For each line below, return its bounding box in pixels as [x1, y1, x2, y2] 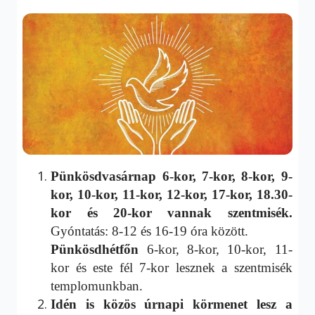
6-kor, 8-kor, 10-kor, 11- [146, 242, 292, 257]
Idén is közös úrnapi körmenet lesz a [51, 297, 292, 312]
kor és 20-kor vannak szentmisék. [51, 205, 292, 221]
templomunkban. [51, 278, 143, 294]
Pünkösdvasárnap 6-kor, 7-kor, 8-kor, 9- [51, 169, 292, 184]
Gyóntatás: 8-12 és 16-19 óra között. [51, 224, 249, 239]
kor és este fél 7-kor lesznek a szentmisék [51, 260, 292, 276]
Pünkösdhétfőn [51, 242, 147, 257]
